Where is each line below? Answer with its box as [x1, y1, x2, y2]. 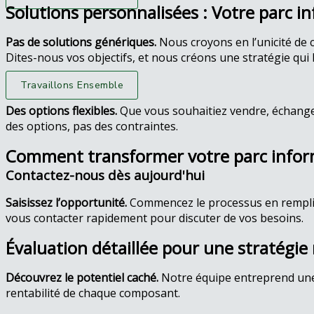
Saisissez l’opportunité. [6, 195, 127, 210]
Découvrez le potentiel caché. [6, 270, 158, 285]
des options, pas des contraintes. [6, 118, 178, 134]
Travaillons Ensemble [20, 78, 123, 92]
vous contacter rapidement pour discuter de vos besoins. [6, 210, 303, 226]
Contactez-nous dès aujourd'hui [6, 166, 205, 184]
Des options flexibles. [6, 103, 117, 118]
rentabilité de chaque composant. [6, 285, 180, 301]
